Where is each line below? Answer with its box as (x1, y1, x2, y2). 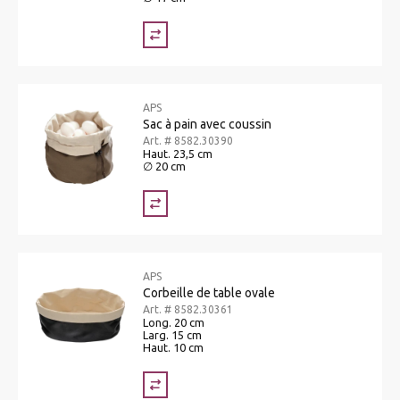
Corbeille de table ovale (143, 285, 275, 300)
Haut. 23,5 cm (143, 146, 212, 160)
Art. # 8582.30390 (143, 134, 233, 146)
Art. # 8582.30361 (143, 303, 233, 315)
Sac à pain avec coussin (143, 116, 271, 131)
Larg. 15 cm (143, 328, 202, 341)
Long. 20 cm (143, 315, 204, 329)
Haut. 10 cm (143, 340, 204, 354)
